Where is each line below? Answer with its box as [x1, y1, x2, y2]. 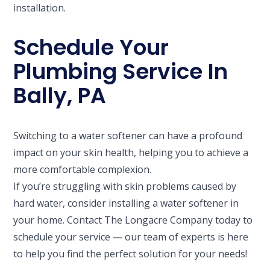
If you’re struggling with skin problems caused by [13, 179, 237, 193]
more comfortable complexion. [13, 162, 152, 176]
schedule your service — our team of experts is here [13, 230, 249, 243]
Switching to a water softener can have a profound [13, 128, 243, 142]
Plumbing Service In [13, 55, 228, 87]
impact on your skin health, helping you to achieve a [13, 145, 249, 159]
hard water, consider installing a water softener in [13, 196, 239, 210]
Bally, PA [13, 80, 107, 111]
